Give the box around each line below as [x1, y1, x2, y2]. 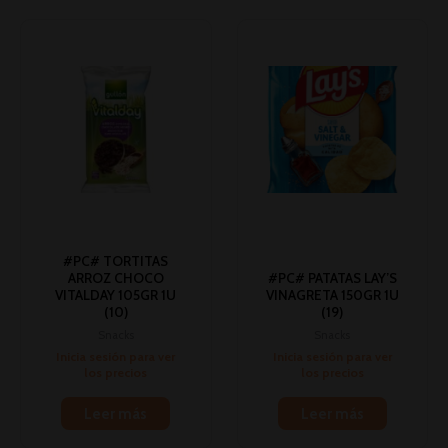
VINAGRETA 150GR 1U [265, 287, 399, 304]
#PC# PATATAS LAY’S [267, 270, 397, 287]
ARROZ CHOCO [67, 270, 164, 287]
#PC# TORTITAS [63, 253, 169, 270]
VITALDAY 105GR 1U [55, 287, 177, 304]
